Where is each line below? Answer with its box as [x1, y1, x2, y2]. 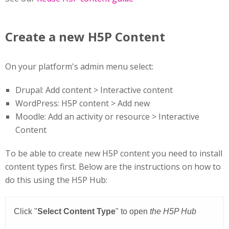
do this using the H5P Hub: [5, 174, 107, 186]
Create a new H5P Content [5, 28, 165, 45]
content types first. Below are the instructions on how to [5, 161, 221, 173]
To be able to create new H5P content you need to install [5, 148, 222, 159]
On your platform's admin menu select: [5, 61, 155, 73]
